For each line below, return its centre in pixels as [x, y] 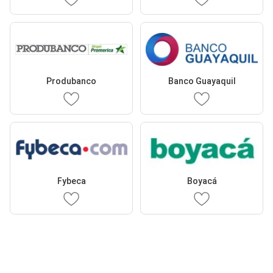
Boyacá [202, 181]
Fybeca [71, 181]
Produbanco [71, 81]
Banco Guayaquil [202, 81]
